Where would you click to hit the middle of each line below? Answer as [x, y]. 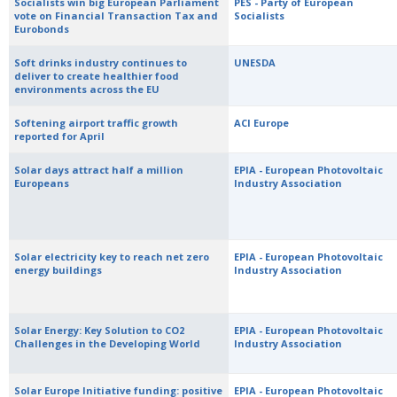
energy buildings [58, 270]
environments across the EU [87, 89]
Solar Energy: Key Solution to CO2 [100, 330]
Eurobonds [42, 29]
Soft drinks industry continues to [101, 62]
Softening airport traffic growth [97, 123]
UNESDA [255, 62]
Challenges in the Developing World [108, 343]
